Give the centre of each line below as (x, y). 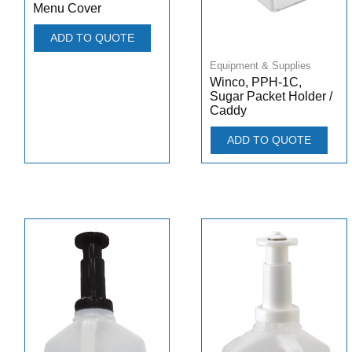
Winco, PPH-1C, (256, 82)
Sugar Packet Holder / (271, 97)
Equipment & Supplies (260, 66)
